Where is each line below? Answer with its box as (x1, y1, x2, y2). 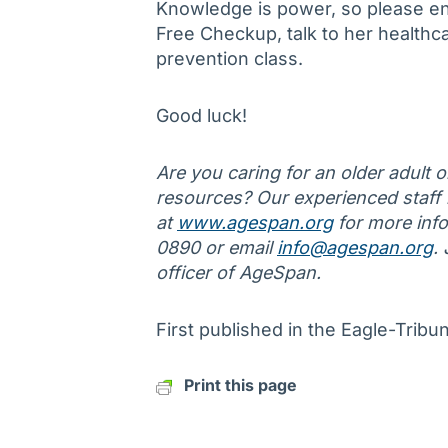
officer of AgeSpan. (156, 262, 321, 284)
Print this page (184, 375, 297, 396)
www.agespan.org (177, 212, 333, 234)
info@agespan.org (277, 237, 433, 259)
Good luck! (156, 105, 247, 127)
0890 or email (156, 237, 277, 259)
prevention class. (156, 48, 303, 70)
